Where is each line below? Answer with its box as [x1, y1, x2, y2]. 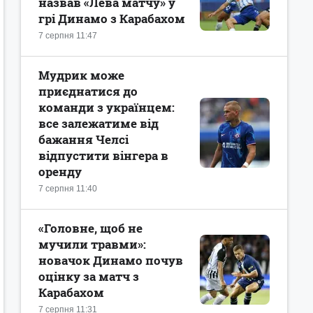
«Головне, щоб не [38, 220, 143, 236]
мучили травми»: [38, 236, 146, 252]
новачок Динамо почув [38, 252, 183, 268]
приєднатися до [38, 83, 138, 99]
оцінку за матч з [38, 268, 139, 284]
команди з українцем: [38, 99, 175, 115]
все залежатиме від [38, 115, 159, 131]
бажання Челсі [38, 131, 129, 147]
